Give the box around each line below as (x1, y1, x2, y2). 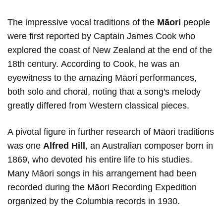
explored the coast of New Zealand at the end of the (7, 45, 212, 55)
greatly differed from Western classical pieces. (7, 100, 189, 111)
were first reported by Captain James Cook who (7, 31, 195, 41)
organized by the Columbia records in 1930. (7, 196, 180, 206)
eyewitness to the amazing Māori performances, (7, 72, 197, 83)
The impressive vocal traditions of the (7, 17, 157, 27)
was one (7, 140, 43, 151)
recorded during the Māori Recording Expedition (7, 182, 197, 192)
